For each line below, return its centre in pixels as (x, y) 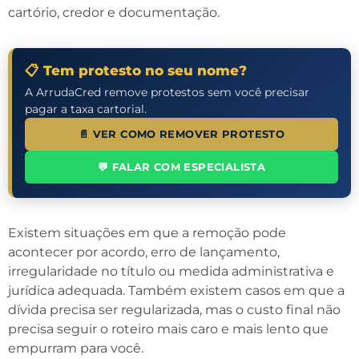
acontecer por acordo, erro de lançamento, (144, 252)
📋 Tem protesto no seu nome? (136, 70)
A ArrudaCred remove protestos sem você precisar (167, 92)
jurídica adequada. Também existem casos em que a (176, 290)
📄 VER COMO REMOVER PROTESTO (182, 134)
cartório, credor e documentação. (114, 12)
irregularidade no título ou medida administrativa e (171, 271)
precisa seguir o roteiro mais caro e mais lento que (168, 329)
